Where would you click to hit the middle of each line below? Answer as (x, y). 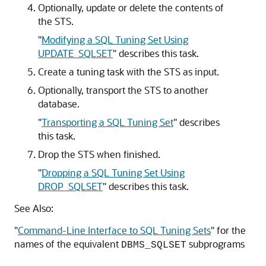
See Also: (34, 208)
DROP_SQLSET (70, 186)
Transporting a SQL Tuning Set (107, 122)
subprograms (216, 243)
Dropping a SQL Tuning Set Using (113, 172)
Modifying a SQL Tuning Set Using (115, 39)
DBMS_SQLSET (154, 245)
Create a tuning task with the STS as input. (129, 71)
